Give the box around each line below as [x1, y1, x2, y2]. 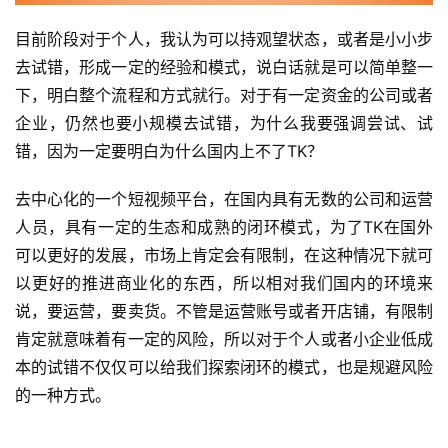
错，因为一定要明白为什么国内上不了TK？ [15, 140, 323, 161]
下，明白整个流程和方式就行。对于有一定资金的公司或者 [15, 84, 433, 105]
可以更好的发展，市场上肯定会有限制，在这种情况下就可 [15, 244, 433, 265]
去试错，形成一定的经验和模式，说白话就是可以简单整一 [15, 56, 433, 77]
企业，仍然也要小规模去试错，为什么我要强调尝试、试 [15, 112, 433, 133]
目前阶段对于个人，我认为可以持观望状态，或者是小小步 [15, 28, 433, 49]
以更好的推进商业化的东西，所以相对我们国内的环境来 [15, 272, 433, 293]
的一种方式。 [15, 384, 111, 405]
